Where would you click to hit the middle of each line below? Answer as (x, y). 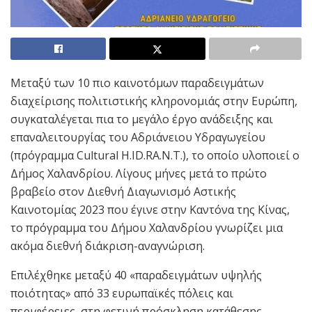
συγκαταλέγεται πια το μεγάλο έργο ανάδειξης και (142, 119)
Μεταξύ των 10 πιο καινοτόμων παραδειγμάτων (137, 83)
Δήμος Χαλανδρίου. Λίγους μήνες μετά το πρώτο (139, 173)
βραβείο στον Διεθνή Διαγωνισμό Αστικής (123, 191)
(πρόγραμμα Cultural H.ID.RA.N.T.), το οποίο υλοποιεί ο (155, 155)
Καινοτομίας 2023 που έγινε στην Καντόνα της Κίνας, (150, 209)
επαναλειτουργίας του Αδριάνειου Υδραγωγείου (138, 137)
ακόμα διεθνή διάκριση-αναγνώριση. (108, 245)
